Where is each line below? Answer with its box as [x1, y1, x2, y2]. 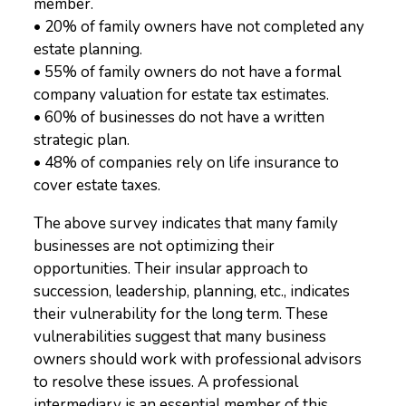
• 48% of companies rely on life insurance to [34, 152, 340, 173]
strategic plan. [34, 130, 130, 150]
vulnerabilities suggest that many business [34, 326, 327, 347]
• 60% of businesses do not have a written [34, 107, 325, 128]
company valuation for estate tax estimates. [34, 84, 330, 105]
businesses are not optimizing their [34, 236, 275, 256]
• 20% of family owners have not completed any [34, 16, 365, 37]
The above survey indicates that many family [34, 213, 339, 234]
